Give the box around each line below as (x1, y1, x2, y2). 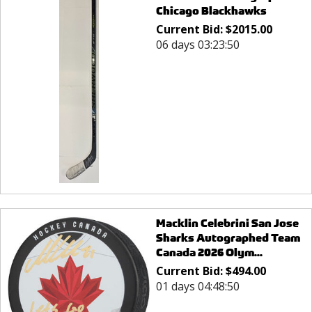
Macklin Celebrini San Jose (155, 216, 299, 231)
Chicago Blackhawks (155, 3, 267, 19)
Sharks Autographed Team (155, 231, 300, 246)
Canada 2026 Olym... (155, 245, 263, 260)
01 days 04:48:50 (155, 279, 240, 295)
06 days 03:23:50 (155, 37, 240, 53)
